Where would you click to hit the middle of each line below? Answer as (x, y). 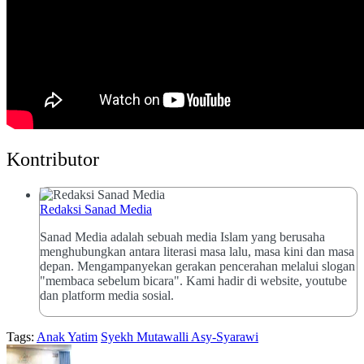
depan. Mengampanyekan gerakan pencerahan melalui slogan (197, 266)
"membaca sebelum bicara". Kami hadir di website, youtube (193, 281)
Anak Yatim (67, 337)
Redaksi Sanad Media (96, 210)
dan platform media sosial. (108, 296)
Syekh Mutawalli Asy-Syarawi (180, 337)
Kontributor (53, 160)
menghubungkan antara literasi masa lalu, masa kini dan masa (197, 252)
